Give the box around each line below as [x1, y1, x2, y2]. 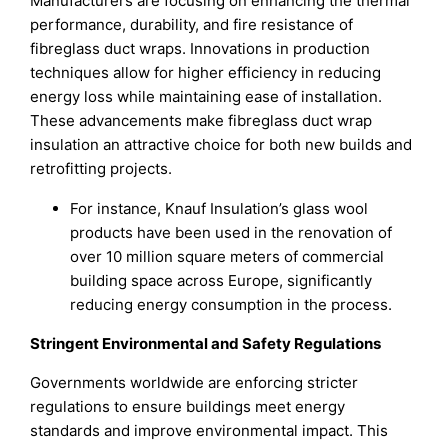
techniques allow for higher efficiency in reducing [30, 63, 382, 83]
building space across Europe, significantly [70, 270, 373, 290]
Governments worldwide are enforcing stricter [30, 372, 359, 392]
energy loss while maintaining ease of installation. [30, 87, 383, 107]
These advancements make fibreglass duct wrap [30, 111, 373, 131]
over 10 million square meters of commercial [70, 246, 385, 266]
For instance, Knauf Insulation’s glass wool [70, 198, 369, 218]
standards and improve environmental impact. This [30, 420, 389, 440]
